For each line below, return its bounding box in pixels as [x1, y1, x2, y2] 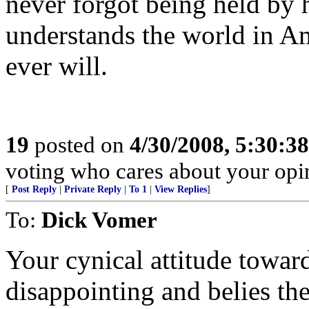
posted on [29, 132, 130, 157]
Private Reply [64, 184, 121, 195]
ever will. [6, 51, 108, 81]
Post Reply [12, 184, 57, 195]
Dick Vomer [41, 207, 157, 232]
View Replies [154, 184, 207, 195]
